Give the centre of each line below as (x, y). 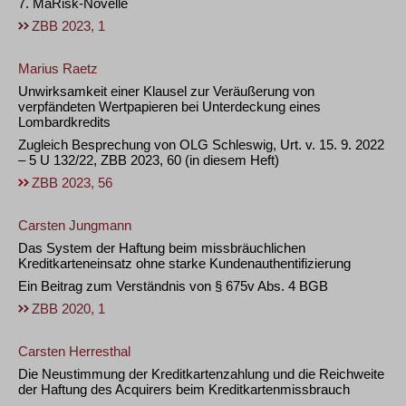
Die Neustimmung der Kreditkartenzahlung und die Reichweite (201, 374)
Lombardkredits (64, 122)
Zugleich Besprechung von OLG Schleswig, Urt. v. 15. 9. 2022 (201, 145)
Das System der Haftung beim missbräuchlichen (162, 248)
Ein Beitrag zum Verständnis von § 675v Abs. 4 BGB (173, 286)
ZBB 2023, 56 (72, 183)
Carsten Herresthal (74, 351)
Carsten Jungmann (75, 225)
